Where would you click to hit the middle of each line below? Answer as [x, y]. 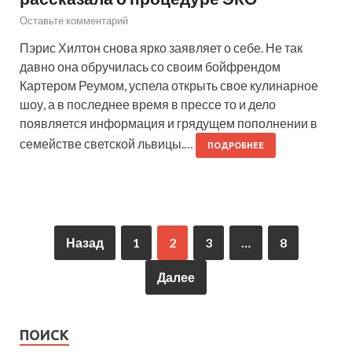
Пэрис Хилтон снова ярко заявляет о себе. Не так [161, 48]
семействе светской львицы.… [108, 144]
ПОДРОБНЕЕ [236, 146]
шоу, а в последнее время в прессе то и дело [148, 104]
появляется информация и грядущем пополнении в [169, 123]
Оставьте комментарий [74, 21]
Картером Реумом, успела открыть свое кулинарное [169, 86]
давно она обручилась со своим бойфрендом [150, 67]
